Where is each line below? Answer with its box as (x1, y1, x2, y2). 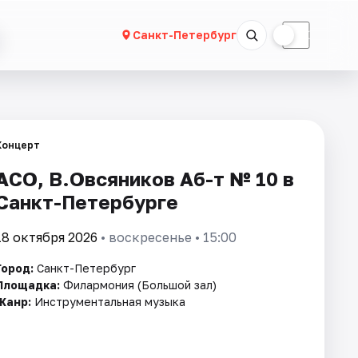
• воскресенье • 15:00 (97, 229, 237, 245)
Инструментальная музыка (31, 295, 185, 308)
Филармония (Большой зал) (63, 278, 217, 292)
